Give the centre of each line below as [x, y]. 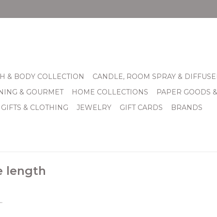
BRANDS [187, 108]
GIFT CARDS [141, 108]
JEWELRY [94, 108]
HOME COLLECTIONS [110, 92]
